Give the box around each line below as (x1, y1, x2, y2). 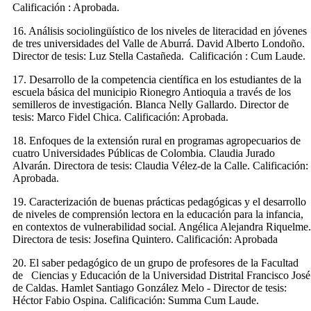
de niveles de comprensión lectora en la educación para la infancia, (12, 208, 303, 220)
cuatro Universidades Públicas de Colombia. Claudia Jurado (12, 146, 275, 159)
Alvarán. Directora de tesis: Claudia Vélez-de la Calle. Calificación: (12, 159, 308, 171)
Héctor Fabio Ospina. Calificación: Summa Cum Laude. (12, 294, 259, 306)
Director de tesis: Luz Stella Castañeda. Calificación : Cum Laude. (12, 49, 305, 62)
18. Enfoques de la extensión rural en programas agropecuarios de (12, 134, 301, 146)
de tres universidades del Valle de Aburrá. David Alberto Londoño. (12, 37, 305, 49)
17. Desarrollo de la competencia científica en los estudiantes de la (12, 73, 301, 85)
